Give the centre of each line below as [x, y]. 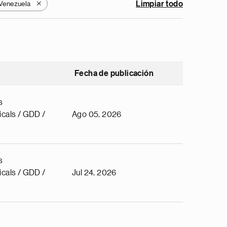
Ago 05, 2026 [97, 115]
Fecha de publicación [114, 73]
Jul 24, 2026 [94, 173]
